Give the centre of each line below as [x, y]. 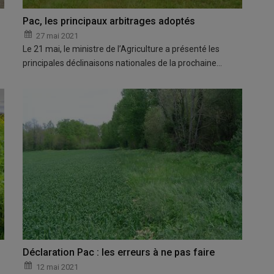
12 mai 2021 [57, 267]
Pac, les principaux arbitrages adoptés [109, 21]
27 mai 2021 [57, 36]
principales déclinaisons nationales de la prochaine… [123, 63]
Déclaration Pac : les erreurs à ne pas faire [119, 253]
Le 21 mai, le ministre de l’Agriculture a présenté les [121, 49]
